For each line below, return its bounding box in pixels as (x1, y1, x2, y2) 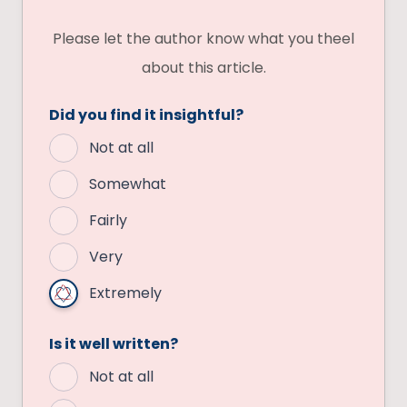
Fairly (89, 210, 127, 232)
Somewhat (89, 174, 166, 195)
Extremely (89, 283, 162, 304)
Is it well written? (49, 333, 178, 355)
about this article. (141, 57, 266, 79)
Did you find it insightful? (49, 104, 243, 126)
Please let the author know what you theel (53, 28, 354, 50)
